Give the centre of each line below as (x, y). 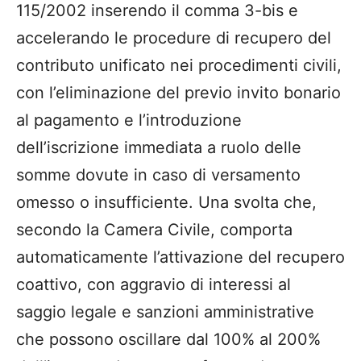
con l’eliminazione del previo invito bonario (178, 92)
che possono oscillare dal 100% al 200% (168, 339)
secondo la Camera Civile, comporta (154, 229)
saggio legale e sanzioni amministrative (165, 311)
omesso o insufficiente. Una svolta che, (166, 202)
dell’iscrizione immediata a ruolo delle (159, 147)
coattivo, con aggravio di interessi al (154, 284)
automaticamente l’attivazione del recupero (180, 257)
